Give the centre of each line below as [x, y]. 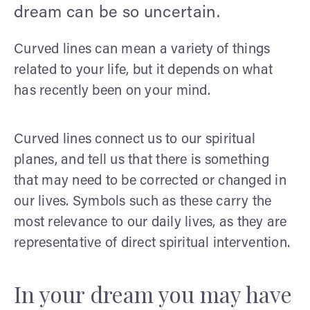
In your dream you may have [153, 293]
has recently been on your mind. [112, 91]
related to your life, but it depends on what [143, 70]
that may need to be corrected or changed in [150, 181]
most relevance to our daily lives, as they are [151, 222]
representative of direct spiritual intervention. [152, 243]
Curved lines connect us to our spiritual [135, 139]
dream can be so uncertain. [117, 13]
